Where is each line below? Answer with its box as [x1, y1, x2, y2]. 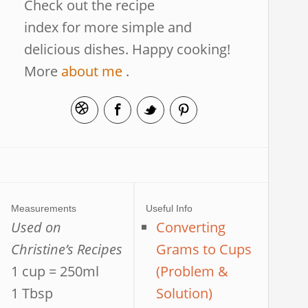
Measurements [10, 203, 76, 214]
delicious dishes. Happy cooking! [24, 40, 230, 58]
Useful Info [145, 203, 192, 214]
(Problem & [155, 262, 228, 280]
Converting [155, 218, 225, 236]
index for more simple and [24, 18, 192, 36]
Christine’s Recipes [10, 240, 122, 258]
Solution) [155, 284, 212, 302]
